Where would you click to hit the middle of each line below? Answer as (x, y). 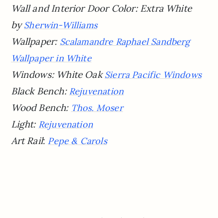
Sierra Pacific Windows (153, 75)
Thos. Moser (97, 108)
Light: (25, 124)
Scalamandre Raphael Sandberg (125, 42)
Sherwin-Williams (61, 25)
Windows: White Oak (58, 75)
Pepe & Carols (77, 141)
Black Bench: (40, 91)
